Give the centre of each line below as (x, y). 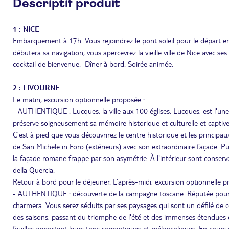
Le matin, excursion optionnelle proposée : (79, 99)
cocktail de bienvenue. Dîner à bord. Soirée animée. (93, 64)
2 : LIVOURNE (36, 87)
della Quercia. (34, 170)
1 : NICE (26, 29)
